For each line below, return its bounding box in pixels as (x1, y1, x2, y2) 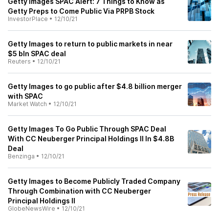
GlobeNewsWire (8, 205, 55, 212)
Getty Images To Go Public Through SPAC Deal (8, 125, 166, 133)
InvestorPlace (8, 15, 48, 22)
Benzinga (8, 153, 35, 160)
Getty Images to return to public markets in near (8, 40, 173, 48)
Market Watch (8, 100, 47, 108)
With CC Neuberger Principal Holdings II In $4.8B (8, 134, 174, 143)
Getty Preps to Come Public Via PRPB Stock (8, 7, 154, 15)
